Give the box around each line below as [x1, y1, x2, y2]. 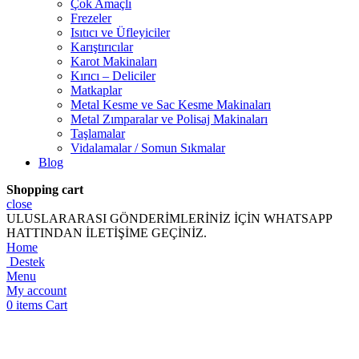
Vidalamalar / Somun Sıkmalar [71, 140, 225, 155]
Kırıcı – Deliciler [71, 68, 155, 83]
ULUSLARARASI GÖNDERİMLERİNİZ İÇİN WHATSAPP [6, 211, 332, 225]
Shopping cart [6, 182, 83, 196]
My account [6, 283, 67, 297]
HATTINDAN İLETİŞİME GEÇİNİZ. [6, 225, 207, 240]
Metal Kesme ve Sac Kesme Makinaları [71, 97, 271, 111]
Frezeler [71, 10, 111, 25]
